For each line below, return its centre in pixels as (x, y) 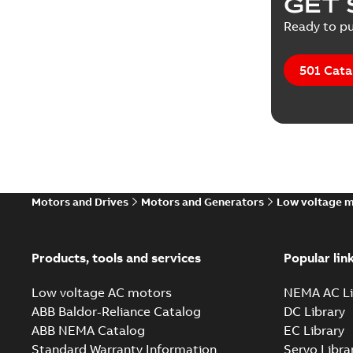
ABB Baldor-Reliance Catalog (116, 311)
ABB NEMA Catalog (88, 330)
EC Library (314, 330)
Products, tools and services (116, 258)
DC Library (314, 311)
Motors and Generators (203, 202)
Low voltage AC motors (102, 292)
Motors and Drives (80, 202)
